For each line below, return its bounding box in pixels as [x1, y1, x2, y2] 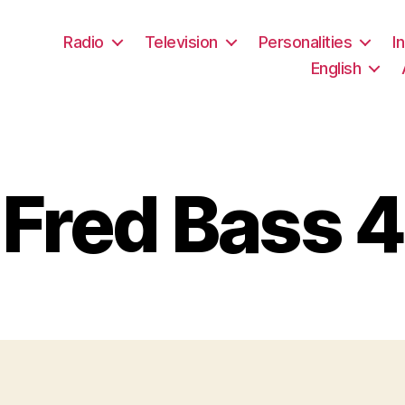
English [310, 58, 362, 78]
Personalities [258, 32, 353, 52]
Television [144, 32, 218, 52]
